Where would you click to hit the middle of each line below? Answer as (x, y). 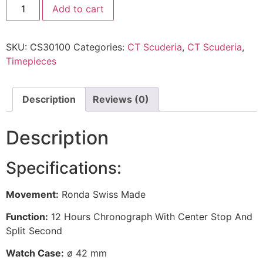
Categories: (100, 47)
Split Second (34, 231)
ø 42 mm (85, 253)
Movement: (32, 194)
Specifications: (64, 168)
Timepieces (31, 61)
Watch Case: (35, 253)
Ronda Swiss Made (102, 194)
